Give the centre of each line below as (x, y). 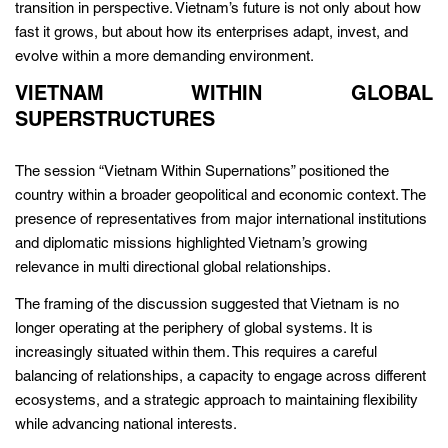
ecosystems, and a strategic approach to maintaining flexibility (216, 401)
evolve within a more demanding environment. (164, 57)
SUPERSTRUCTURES (115, 121)
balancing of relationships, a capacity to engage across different (220, 377)
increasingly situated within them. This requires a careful (196, 353)
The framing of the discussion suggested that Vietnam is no (207, 305)
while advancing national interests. (126, 425)
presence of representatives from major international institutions (221, 220)
